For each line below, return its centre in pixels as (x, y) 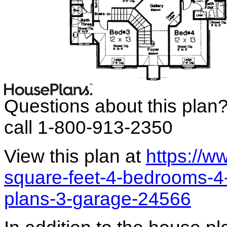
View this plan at (75, 157)
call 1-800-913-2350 (88, 128)
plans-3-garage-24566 (98, 199)
